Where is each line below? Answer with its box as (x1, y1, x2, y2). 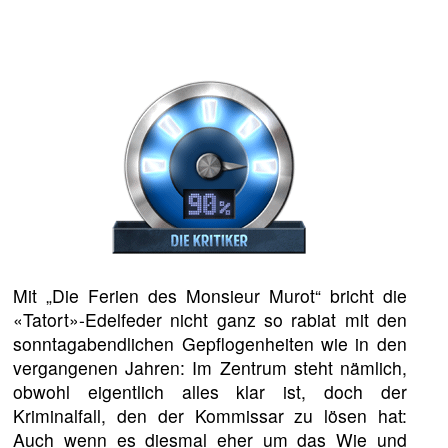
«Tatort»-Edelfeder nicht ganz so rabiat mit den (13, 307, 407, 333)
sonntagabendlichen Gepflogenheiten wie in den (13, 331, 407, 357)
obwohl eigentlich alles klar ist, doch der (13, 379, 407, 405)
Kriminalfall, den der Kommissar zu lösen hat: (13, 403, 407, 429)
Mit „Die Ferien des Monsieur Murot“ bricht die (13, 283, 407, 309)
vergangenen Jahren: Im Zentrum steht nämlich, (13, 355, 407, 381)
